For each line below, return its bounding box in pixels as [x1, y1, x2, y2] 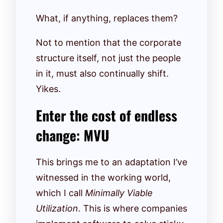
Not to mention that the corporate [36, 37, 181, 48]
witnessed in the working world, [36, 172, 171, 183]
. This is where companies [78, 203, 187, 214]
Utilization [36, 203, 78, 214]
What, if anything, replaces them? [36, 12, 178, 23]
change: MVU [36, 124, 109, 145]
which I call [36, 187, 85, 198]
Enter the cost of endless [36, 105, 177, 125]
